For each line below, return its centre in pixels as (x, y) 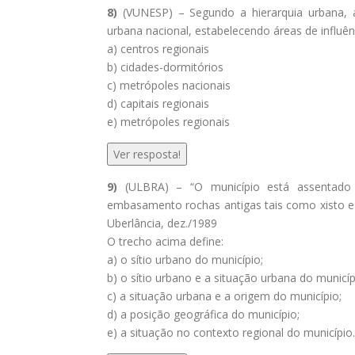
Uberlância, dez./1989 (162, 223)
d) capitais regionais (158, 103)
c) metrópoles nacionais (169, 85)
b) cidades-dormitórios (165, 67)
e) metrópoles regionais (168, 122)
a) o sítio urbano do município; (185, 260)
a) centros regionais (158, 49)
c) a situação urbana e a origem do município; (224, 296)
